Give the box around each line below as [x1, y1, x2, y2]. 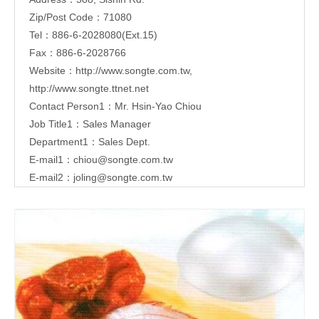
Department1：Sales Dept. [29, 135, 150, 147]
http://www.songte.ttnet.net [29, 82, 149, 94]
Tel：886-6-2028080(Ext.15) [29, 28, 157, 41]
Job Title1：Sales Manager [29, 117, 151, 130]
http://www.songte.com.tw [75, 64, 189, 76]
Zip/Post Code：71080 [29, 11, 132, 23]
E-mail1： [29, 153, 73, 165]
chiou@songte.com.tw [73, 153, 173, 165]
